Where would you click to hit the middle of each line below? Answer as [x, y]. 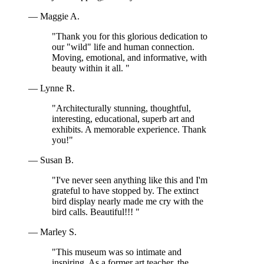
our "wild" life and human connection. [123, 47]
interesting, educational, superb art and [123, 119]
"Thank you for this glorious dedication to [130, 37]
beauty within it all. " [91, 68]
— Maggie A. [54, 16]
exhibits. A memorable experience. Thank [129, 130]
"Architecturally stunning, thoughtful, [121, 108]
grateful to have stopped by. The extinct [125, 191]
